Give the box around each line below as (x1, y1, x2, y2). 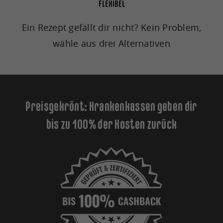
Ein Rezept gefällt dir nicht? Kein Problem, (21, 21, 202, 33)
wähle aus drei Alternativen (53, 37, 170, 49)
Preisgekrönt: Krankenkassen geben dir (25, 99, 198, 113)
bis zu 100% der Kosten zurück (46, 117, 177, 131)
